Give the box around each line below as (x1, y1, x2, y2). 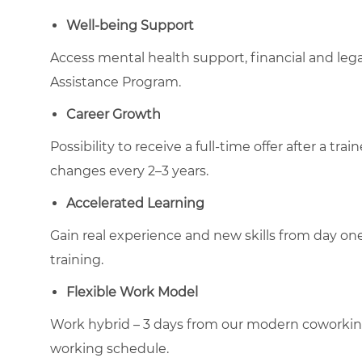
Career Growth (66, 106, 161, 122)
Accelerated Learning (66, 195, 204, 211)
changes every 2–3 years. (50, 162, 208, 179)
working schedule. (50, 340, 172, 356)
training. (50, 251, 103, 267)
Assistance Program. (50, 74, 181, 90)
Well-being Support (66, 17, 194, 33)
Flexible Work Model (66, 284, 198, 300)
